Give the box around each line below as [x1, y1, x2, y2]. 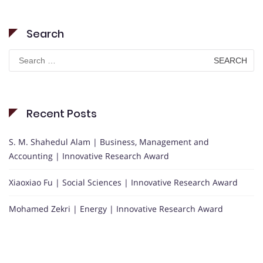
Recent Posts [26, 106, 97, 122]
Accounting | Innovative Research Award [9, 150, 169, 162]
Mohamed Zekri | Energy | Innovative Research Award [9, 203, 223, 215]
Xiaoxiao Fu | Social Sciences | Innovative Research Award [9, 177, 238, 188]
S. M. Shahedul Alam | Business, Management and [9, 136, 209, 148]
